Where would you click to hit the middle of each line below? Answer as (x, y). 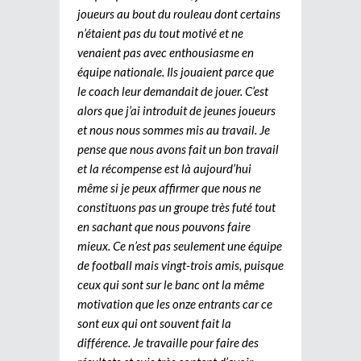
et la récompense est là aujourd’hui (164, 168)
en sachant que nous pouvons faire (164, 226)
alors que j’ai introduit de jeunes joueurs (176, 110)
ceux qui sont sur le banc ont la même (171, 284)
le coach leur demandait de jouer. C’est (173, 91)
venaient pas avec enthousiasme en (166, 52)
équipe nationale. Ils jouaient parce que (176, 71)
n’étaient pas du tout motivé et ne (160, 33)
